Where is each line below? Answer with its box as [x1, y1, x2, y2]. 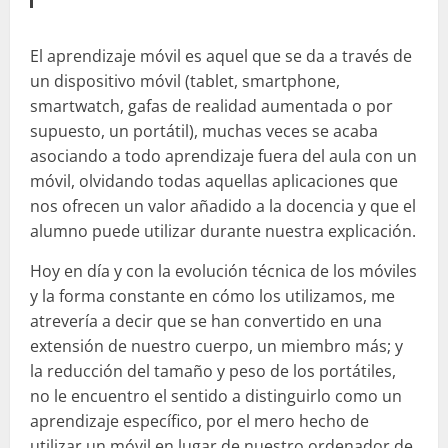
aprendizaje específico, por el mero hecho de [30, 409, 369, 432]
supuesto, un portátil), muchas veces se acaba [30, 119, 378, 142]
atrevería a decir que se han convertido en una [30, 309, 382, 332]
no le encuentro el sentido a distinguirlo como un [30, 384, 402, 407]
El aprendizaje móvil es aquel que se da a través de [30, 44, 412, 67]
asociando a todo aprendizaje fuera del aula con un [30, 144, 417, 167]
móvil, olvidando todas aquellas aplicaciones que [30, 169, 398, 192]
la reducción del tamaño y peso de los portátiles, [30, 359, 396, 382]
